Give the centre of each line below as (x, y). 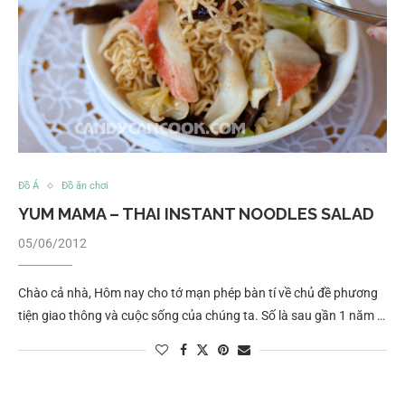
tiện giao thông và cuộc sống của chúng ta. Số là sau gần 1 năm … (202, 316)
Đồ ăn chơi (85, 186)
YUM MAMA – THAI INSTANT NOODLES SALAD (196, 214)
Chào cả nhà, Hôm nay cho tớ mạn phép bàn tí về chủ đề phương (198, 293)
